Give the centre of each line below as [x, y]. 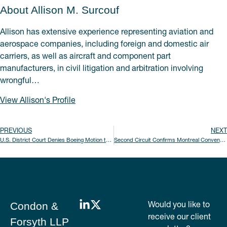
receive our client [179, 216]
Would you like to [179, 204]
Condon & [34, 206]
